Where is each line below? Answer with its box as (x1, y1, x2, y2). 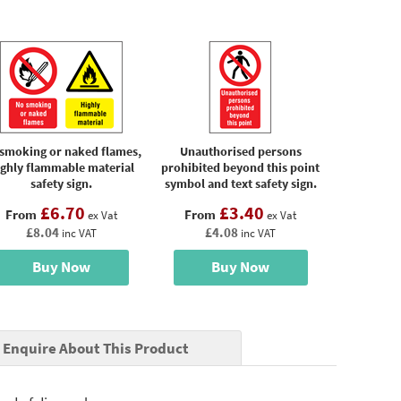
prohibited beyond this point (161, 158, 320, 175)
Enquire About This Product (3, 338, 190, 358)
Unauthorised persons (179, 142, 302, 159)
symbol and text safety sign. (164, 175, 317, 192)
